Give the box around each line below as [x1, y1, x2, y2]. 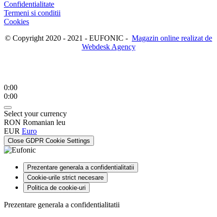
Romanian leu [23, 118, 65, 127]
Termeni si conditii [4, 9, 61, 17]
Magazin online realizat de [132, 34, 212, 43]
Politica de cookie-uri [27, 184, 86, 192]
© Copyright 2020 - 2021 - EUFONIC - [5, 34, 132, 43]
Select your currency [4, 109, 67, 118]
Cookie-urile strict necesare [27, 174, 104, 182]
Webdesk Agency [81, 43, 136, 51]
